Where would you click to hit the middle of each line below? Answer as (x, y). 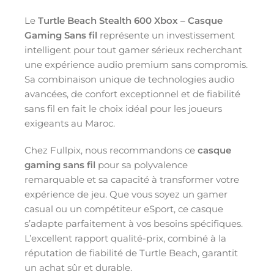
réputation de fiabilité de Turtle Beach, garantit (131, 253)
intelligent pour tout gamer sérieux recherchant (133, 50)
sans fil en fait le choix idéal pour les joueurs (123, 108)
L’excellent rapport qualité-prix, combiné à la (125, 238)
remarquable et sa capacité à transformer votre (132, 179)
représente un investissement (166, 35)
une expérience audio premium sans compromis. (136, 64)
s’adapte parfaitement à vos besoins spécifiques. (134, 223)
